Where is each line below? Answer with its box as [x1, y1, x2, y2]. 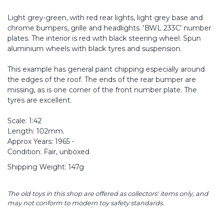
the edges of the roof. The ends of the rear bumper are [7, 75, 196, 84]
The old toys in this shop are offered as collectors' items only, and [7, 189, 208, 197]
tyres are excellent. [7, 95, 72, 105]
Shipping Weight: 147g [7, 162, 84, 171]
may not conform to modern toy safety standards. [7, 198, 164, 207]
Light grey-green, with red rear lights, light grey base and [7, 13, 203, 22]
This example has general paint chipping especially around [7, 64, 205, 74]
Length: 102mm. [7, 126, 64, 136]
